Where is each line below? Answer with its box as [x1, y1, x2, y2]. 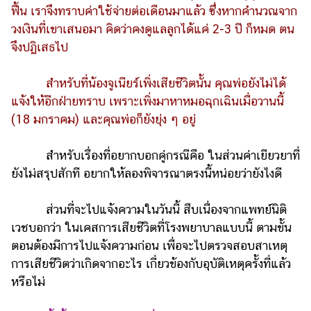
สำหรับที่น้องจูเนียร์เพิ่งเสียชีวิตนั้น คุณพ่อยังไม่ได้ [11, 75, 286, 90]
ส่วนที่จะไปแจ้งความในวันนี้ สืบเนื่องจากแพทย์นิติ [11, 201, 287, 217]
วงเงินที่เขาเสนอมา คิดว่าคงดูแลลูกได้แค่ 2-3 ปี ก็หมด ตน [11, 21, 294, 36]
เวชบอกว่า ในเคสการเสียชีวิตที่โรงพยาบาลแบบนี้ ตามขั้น [11, 219, 292, 235]
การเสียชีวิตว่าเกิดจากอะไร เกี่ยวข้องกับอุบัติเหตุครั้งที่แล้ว [11, 255, 291, 271]
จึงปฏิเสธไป [11, 39, 68, 54]
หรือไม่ [11, 274, 45, 289]
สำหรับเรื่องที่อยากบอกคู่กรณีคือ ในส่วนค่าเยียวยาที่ [11, 147, 300, 162]
